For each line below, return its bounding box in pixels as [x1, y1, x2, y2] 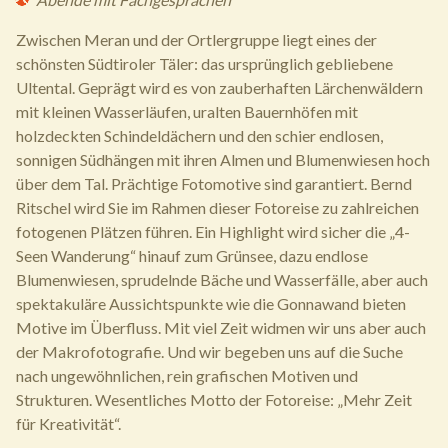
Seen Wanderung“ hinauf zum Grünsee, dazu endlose [16, 246, 368, 265]
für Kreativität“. [16, 414, 121, 433]
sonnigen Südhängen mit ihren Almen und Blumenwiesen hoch [16, 150, 430, 169]
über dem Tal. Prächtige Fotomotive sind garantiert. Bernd [16, 174, 412, 193]
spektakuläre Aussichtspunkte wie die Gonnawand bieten [16, 294, 406, 313]
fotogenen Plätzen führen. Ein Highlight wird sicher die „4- [16, 222, 410, 241]
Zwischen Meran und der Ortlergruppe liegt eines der [16, 30, 377, 49]
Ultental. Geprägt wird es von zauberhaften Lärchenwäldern [16, 78, 423, 97]
